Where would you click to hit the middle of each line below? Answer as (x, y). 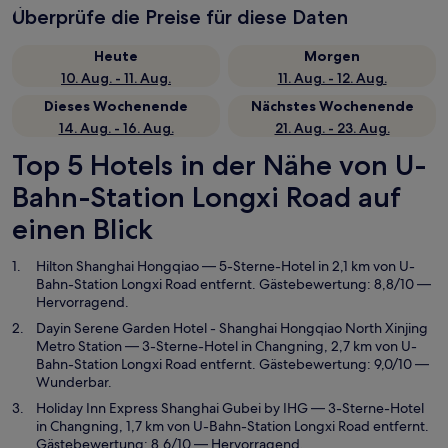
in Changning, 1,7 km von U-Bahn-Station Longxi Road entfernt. (232, 426)
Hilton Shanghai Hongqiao (117, 266)
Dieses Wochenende (116, 106)
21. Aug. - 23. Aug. (332, 128)
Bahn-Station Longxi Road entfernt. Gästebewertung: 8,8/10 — (233, 284)
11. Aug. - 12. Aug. (332, 78)
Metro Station (79, 346)
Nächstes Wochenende (332, 106)
